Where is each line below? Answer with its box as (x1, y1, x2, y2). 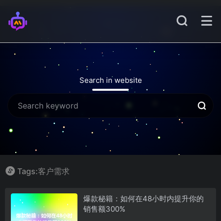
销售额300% (83, 204, 125, 214)
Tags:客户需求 (17, 166, 70, 176)
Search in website (79, 75, 142, 85)
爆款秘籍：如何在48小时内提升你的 (83, 193, 204, 203)
